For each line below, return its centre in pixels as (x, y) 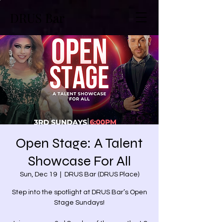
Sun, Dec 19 (38, 174)
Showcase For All (79, 161)
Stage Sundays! (79, 203)
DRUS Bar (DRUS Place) (102, 174)
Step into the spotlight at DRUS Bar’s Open (79, 192)
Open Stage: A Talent (79, 143)
